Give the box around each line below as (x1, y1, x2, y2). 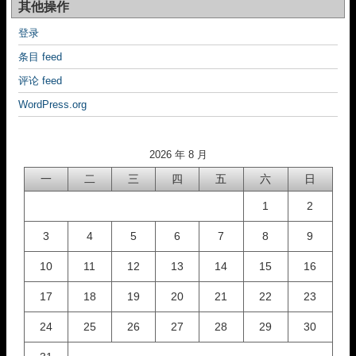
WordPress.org (18, 99, 87, 110)
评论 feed (18, 75, 62, 87)
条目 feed (18, 51, 62, 63)
